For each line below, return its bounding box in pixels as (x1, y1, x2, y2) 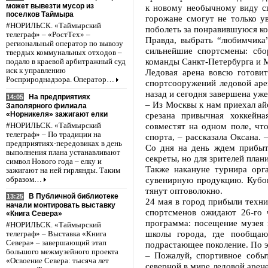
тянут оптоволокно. (145, 185, 223, 196)
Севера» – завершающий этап (6, 239, 106, 248)
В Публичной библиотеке (29, 192, 118, 201)
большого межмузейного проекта (6, 248, 118, 257)
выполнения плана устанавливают (6, 148, 120, 157)
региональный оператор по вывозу (6, 39, 123, 48)
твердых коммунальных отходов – (6, 48, 122, 57)
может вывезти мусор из (6, 1, 94, 10)
